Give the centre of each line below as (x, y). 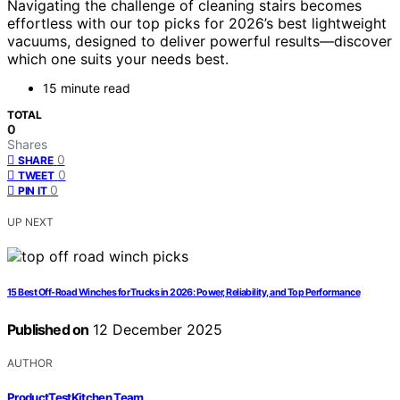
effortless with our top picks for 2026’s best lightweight (197, 24)
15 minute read (87, 88)
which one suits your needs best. (118, 59)
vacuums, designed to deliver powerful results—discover (200, 42)
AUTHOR (30, 363)
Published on (48, 330)
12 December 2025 (156, 330)
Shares (27, 145)
